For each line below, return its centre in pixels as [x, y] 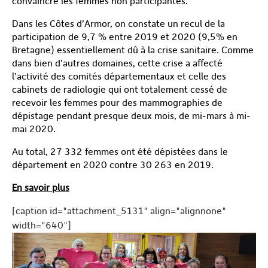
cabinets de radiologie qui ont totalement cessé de [120, 89]
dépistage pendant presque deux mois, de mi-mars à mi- [131, 116]
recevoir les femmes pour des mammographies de [117, 103]
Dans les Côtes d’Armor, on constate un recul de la [118, 24]
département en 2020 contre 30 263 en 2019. [113, 165]
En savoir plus [41, 188]
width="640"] [42, 225]
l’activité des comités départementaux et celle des [119, 76]
